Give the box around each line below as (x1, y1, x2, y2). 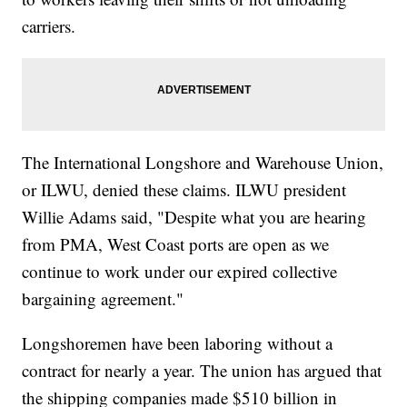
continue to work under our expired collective (22, 259, 338, 283)
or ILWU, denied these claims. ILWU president (22, 177, 347, 201)
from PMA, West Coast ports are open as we (22, 232, 330, 255)
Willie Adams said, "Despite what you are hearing (22, 204, 367, 228)
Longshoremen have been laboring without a (22, 331, 333, 354)
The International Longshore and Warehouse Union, (22, 150, 384, 174)
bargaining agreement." (22, 286, 184, 310)
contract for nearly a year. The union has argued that (22, 358, 382, 382)
